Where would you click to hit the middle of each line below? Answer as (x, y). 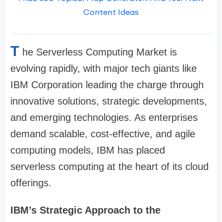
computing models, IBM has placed (88, 150)
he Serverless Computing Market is (100, 52)
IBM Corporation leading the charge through (107, 85)
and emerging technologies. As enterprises (104, 118)
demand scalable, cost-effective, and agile (103, 134)
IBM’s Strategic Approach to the (85, 210)
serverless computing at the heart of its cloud (110, 167)
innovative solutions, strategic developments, (109, 101)
